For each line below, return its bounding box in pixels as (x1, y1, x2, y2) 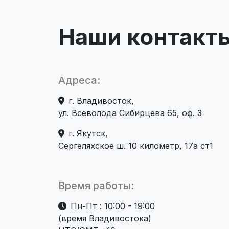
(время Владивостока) (58, 213, 151, 224)
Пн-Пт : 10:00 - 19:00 (71, 201, 155, 212)
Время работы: (58, 179, 134, 192)
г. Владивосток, (68, 96, 134, 106)
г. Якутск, (68, 128, 108, 139)
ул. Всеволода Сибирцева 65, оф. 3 (58, 108, 202, 119)
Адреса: (58, 74, 100, 87)
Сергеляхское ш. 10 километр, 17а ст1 (58, 141, 213, 151)
